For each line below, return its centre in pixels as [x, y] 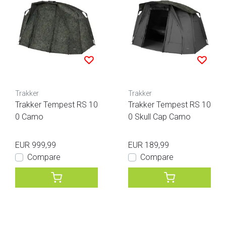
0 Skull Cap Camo [159, 117]
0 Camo [29, 117]
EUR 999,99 [36, 145]
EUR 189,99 [149, 145]
